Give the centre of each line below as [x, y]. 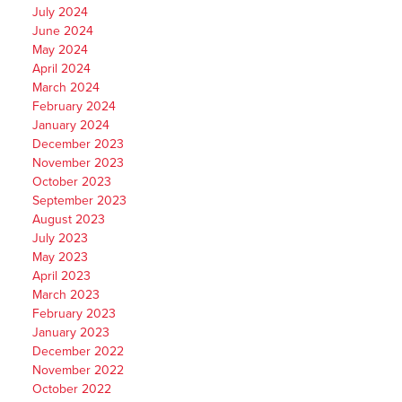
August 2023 [68, 220]
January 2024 [70, 126]
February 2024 [74, 107]
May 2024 [60, 50]
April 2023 [61, 276]
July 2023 [60, 239]
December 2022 [78, 352]
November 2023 [78, 163]
